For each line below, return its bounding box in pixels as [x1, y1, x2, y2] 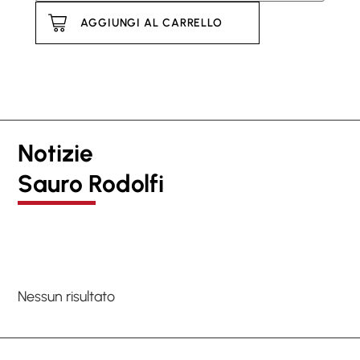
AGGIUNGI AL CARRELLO [80, 15, 223, 30]
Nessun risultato [18, 288, 115, 306]
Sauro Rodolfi [18, 169, 164, 199]
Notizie [18, 138, 93, 169]
